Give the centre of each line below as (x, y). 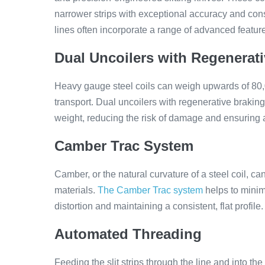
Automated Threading (128, 234)
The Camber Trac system (150, 190)
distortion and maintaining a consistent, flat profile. (159, 206)
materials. (76, 190)
